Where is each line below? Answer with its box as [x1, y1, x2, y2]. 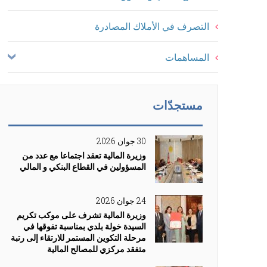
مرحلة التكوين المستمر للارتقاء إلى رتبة [11, 232, 146, 243]
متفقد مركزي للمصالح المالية [47, 243, 146, 254]
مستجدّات [153, 97, 203, 113]
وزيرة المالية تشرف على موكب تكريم [17, 209, 146, 221]
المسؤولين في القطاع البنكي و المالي [20, 161, 146, 172]
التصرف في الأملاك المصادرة [95, 20, 209, 32]
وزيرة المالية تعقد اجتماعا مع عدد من [22, 150, 146, 161]
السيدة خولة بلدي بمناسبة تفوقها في [23, 221, 146, 232]
